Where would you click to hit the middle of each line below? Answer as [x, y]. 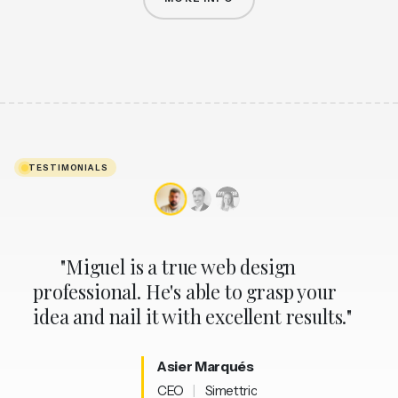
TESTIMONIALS [68, 167]
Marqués [224, 367]
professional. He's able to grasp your [185, 292]
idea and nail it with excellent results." [192, 317]
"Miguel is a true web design [179, 267]
